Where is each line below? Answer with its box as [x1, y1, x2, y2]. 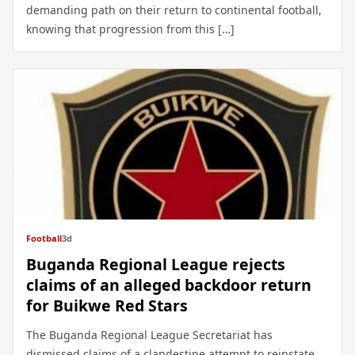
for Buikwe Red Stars [26, 295, 188, 317]
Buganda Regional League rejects [26, 254, 285, 276]
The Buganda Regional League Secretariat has [26, 327, 273, 343]
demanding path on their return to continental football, [26, 2, 322, 18]
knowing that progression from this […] [26, 21, 235, 37]
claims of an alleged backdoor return [26, 274, 311, 296]
